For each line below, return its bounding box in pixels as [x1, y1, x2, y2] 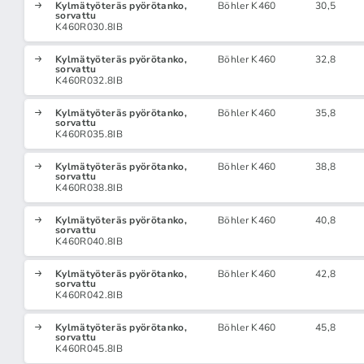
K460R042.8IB [55, 288, 123, 301]
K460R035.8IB [55, 128, 123, 141]
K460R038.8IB [55, 181, 123, 194]
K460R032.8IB [55, 74, 123, 87]
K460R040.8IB [55, 235, 123, 248]
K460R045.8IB [55, 342, 123, 355]
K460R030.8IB [55, 20, 123, 33]
